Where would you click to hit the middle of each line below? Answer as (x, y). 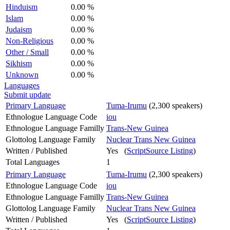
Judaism (19, 29)
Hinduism (22, 7)
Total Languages (33, 162)
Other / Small (27, 52)
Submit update (27, 94)
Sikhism (19, 63)
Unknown (22, 74)
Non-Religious (30, 41)
